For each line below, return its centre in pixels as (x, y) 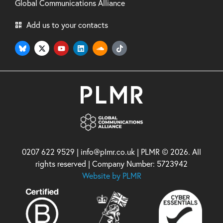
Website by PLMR (111, 175)
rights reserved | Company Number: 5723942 (111, 164)
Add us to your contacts (67, 25)
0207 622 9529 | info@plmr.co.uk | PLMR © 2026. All (111, 152)
